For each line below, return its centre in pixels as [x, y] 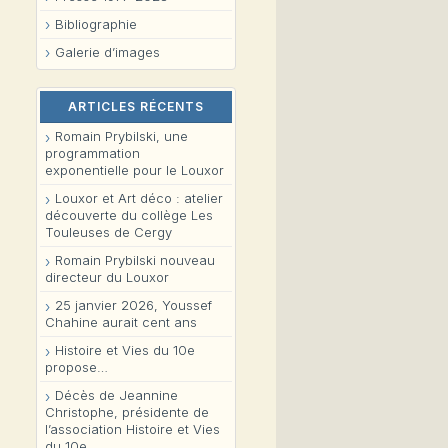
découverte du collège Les [129, 215]
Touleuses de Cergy [108, 232]
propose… [76, 367]
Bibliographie [96, 23]
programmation [92, 153]
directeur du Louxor [107, 277]
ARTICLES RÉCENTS [136, 107]
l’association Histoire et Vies [132, 429]
